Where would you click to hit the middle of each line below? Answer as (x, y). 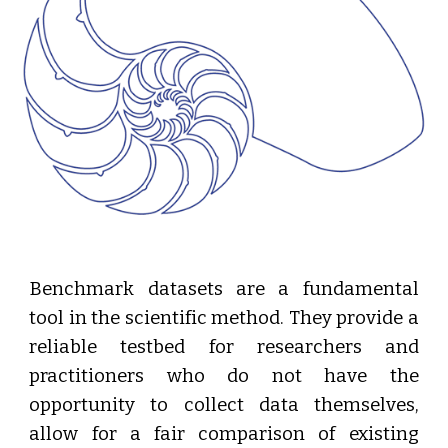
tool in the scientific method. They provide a (224, 318)
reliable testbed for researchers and (224, 347)
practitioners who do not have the (224, 376)
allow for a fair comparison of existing (224, 434)
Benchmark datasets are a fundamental (224, 289)
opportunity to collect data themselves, (224, 405)
